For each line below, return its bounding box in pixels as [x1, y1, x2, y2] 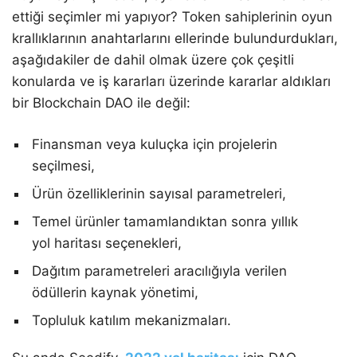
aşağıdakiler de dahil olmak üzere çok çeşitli [12, 52, 294, 69]
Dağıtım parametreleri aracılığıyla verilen [32, 263, 287, 280]
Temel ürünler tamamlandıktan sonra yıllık [32, 214, 298, 230]
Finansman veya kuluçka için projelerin [32, 136, 277, 153]
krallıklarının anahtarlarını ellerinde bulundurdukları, [12, 30, 338, 47]
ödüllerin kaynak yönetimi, [32, 284, 198, 301]
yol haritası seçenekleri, [32, 235, 182, 252]
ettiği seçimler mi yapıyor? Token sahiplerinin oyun [12, 9, 332, 25]
